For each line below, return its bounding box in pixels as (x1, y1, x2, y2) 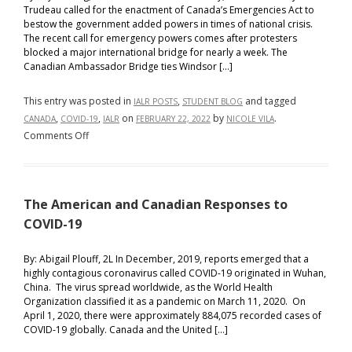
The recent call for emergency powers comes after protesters (24, 31, 297, 45)
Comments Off (24, 129, 89, 142)
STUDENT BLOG (182, 96, 243, 107)
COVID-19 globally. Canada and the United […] (24, 323, 228, 336)
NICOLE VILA (226, 113, 274, 124)
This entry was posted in (24, 94, 134, 108)
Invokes (88, 163, 122, 176)
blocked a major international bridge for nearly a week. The (24, 46, 288, 59)
